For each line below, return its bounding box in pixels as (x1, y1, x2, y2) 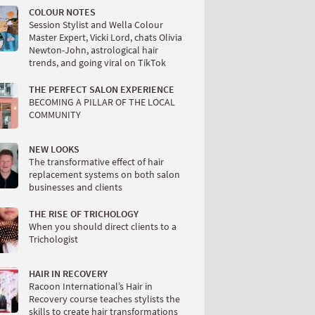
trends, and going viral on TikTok (29, 56, 166, 69)
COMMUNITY (29, 108, 81, 121)
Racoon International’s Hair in (29, 279, 153, 292)
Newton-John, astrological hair (29, 43, 158, 56)
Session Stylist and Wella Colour (29, 18, 163, 31)
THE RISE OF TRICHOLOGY (29, 207, 139, 220)
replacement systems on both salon (29, 167, 180, 181)
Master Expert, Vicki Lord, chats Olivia (29, 30, 182, 44)
